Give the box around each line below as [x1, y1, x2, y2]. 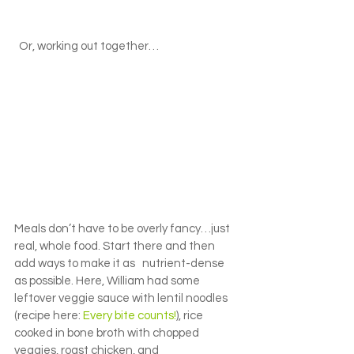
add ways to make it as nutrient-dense [14, 258, 227, 270]
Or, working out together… [19, 40, 159, 52]
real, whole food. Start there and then [14, 240, 217, 253]
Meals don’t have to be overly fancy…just [14, 223, 232, 235]
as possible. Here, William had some [14, 275, 202, 288]
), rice [176, 310, 205, 322]
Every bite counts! [83, 310, 176, 322]
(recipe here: [14, 310, 83, 322]
